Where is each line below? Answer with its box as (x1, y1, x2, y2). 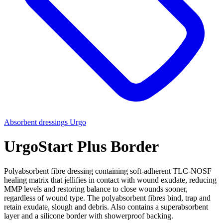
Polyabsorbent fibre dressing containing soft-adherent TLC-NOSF (4, 166, 212, 175)
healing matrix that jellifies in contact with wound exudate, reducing (4, 175, 217, 184)
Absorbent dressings (4, 118, 68, 126)
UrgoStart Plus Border (4, 137, 159, 156)
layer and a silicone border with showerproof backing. (4, 211, 173, 220)
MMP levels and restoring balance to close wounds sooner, (4, 184, 188, 193)
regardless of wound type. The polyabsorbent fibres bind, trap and (4, 193, 211, 202)
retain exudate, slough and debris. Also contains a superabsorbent (4, 202, 208, 211)
